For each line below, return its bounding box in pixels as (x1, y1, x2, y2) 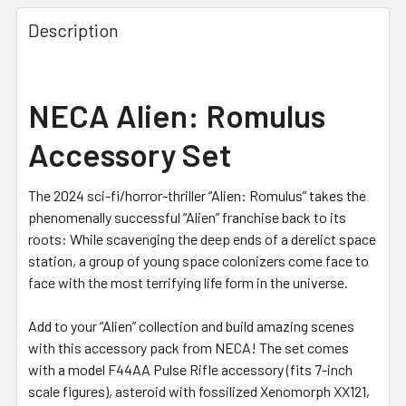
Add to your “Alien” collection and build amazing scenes (28, 316, 354, 334)
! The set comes (251, 338, 349, 356)
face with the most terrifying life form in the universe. (28, 273, 348, 291)
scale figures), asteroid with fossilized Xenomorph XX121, (28, 382, 370, 400)
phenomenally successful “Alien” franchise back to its (28, 208, 346, 226)
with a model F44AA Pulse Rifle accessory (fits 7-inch (28, 360, 353, 378)
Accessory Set (28, 134, 231, 173)
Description (28, 18, 119, 41)
